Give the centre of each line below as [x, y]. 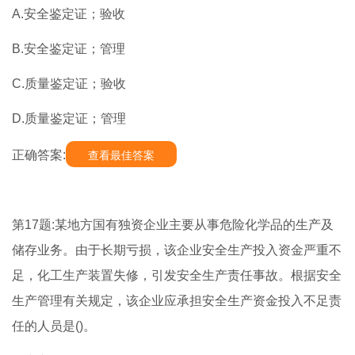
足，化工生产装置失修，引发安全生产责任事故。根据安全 [177, 276]
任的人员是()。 [54, 326]
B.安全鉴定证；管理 [69, 49]
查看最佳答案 [121, 156]
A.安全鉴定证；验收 [69, 14]
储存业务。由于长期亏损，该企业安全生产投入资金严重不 [177, 250]
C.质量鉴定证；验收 [69, 84]
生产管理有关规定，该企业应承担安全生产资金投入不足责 [177, 301]
